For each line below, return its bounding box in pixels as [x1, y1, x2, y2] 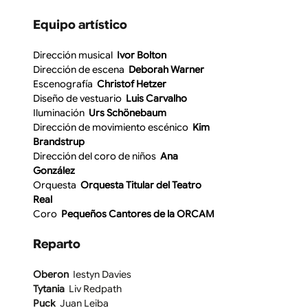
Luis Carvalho [124, 92, 187, 105]
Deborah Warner [126, 63, 204, 76]
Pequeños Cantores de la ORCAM [57, 208, 214, 221]
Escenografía [33, 78, 93, 91]
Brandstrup [33, 135, 85, 148]
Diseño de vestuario [33, 92, 124, 105]
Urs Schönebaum [85, 107, 166, 120]
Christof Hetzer [93, 78, 166, 91]
